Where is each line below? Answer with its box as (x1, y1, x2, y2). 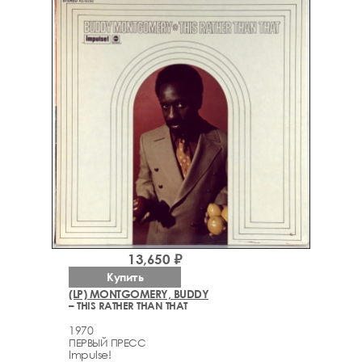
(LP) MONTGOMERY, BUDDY (69, 286, 208, 301)
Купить (107, 269, 143, 284)
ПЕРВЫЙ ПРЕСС (69, 336, 145, 350)
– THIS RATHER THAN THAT (69, 298, 187, 312)
